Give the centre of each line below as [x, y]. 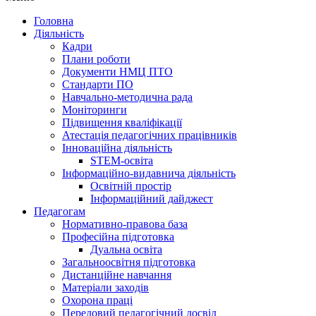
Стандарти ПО [98, 84]
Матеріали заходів [105, 287]
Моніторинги [95, 110]
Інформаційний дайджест [152, 199]
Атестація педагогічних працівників [150, 135]
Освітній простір [131, 186]
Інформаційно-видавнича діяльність [149, 173]
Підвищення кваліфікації [122, 122]
